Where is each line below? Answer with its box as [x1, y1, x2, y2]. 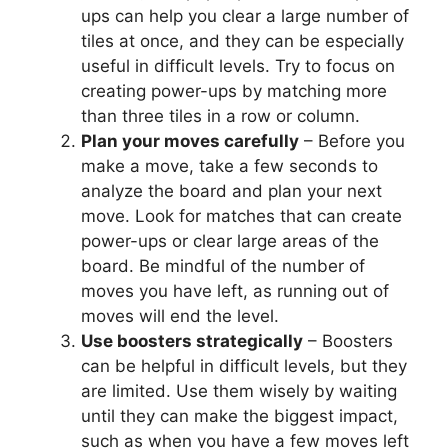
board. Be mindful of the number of [81, 255, 365, 276]
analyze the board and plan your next [81, 180, 382, 201]
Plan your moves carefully [81, 130, 299, 151]
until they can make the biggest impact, [81, 405, 398, 426]
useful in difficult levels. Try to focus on [81, 55, 395, 76]
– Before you [299, 130, 405, 151]
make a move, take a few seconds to [81, 155, 378, 176]
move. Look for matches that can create [81, 205, 402, 226]
